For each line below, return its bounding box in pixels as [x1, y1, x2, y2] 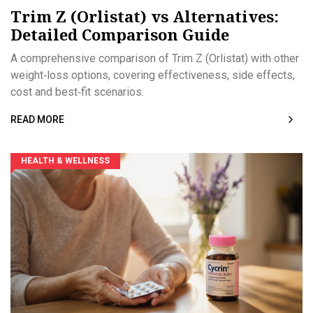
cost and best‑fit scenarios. [10, 85, 144, 99]
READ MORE [10, 114, 64, 126]
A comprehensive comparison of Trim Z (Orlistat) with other [10, 52, 299, 66]
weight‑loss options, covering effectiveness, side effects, [10, 68, 295, 82]
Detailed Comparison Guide [10, 24, 229, 45]
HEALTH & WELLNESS [21, 156, 110, 166]
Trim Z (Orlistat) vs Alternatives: [10, 6, 279, 27]
